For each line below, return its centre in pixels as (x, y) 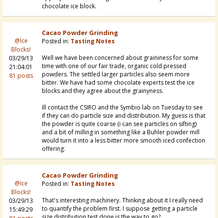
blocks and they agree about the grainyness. (103, 91)
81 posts (21, 76)
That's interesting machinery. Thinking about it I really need (122, 200)
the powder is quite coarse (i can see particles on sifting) (119, 124)
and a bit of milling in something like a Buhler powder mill (121, 132)
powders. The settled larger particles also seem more (116, 74)
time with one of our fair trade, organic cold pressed (114, 66)
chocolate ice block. (69, 6)
